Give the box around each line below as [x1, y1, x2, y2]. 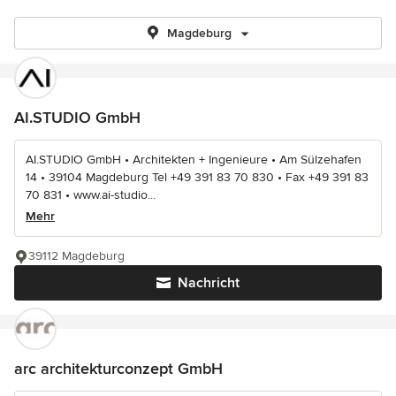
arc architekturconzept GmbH [14, 359, 223, 378]
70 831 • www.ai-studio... [26, 187, 156, 202]
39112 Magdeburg [28, 248, 125, 263]
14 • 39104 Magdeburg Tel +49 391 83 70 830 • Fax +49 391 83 [26, 170, 369, 185]
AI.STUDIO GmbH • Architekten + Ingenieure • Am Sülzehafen [26, 152, 362, 167]
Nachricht [178, 274, 240, 292]
